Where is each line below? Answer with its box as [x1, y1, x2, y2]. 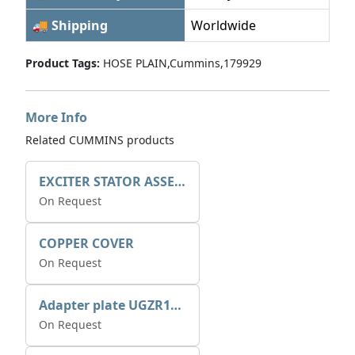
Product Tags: [25, 55, 100, 71]
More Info [25, 109, 87, 126]
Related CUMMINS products [25, 132, 174, 147]
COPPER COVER [39, 235, 134, 252]
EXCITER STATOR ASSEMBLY [174, 173, 185, 190]
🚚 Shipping [32, 17, 108, 34]
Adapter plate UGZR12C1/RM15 [170, 296, 181, 314]
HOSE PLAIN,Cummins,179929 [100, 55, 261, 71]
